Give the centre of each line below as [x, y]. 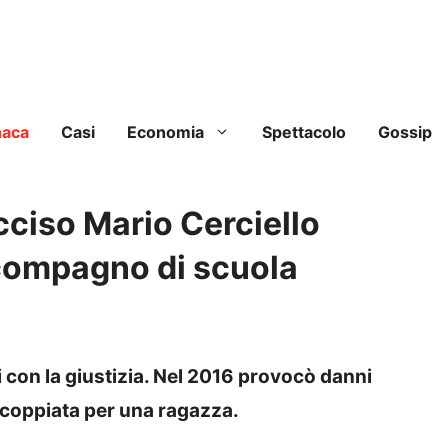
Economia [165, 132]
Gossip [405, 132]
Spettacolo [304, 132]
